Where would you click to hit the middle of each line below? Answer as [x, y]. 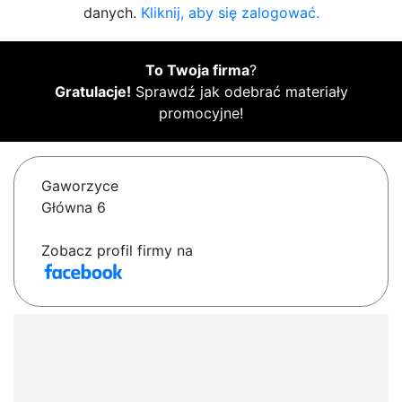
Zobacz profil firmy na [117, 251]
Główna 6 [74, 208]
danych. [112, 13]
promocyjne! [201, 114]
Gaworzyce [80, 186]
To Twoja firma [197, 70]
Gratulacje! [92, 92]
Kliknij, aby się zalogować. [230, 13]
